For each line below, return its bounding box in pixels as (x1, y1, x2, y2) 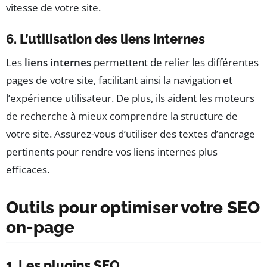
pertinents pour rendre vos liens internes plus (6, 145, 218, 159)
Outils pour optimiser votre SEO (6, 198, 260, 218)
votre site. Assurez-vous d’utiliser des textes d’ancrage (6, 127, 255, 141)
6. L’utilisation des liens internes (6, 31, 205, 47)
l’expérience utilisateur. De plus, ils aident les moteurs (6, 91, 254, 105)
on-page (6, 218, 74, 238)
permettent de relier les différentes (91, 55, 259, 70)
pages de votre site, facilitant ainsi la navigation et (6, 73, 232, 88)
